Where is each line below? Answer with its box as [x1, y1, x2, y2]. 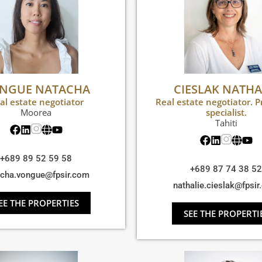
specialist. [205, 106, 247, 119]
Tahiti [215, 117, 237, 129]
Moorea [20, 106, 51, 119]
